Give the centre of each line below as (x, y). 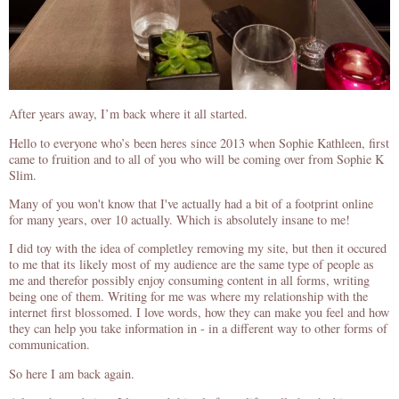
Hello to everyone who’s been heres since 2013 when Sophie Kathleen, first (199, 142)
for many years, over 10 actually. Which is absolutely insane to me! (179, 220)
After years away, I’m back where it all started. (128, 114)
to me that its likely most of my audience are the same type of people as (191, 265)
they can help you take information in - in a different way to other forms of (198, 329)
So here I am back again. (72, 373)
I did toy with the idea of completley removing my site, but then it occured (198, 248)
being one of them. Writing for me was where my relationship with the (188, 297)
